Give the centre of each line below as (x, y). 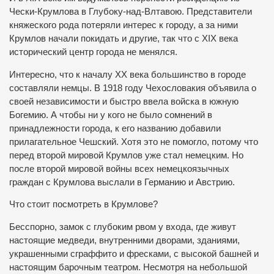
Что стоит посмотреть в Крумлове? (83, 205)
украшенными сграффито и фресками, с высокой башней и (134, 254)
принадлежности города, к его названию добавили (115, 128)
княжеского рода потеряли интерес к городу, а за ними (124, 25)
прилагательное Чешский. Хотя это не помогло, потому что (134, 142)
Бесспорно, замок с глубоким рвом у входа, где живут (123, 227)
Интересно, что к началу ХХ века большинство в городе (128, 74)
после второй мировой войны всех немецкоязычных (119, 168)
